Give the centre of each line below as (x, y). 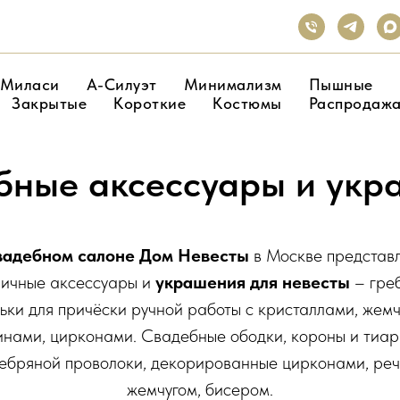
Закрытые (50, 103)
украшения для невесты (252, 282)
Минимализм (233, 84)
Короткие (150, 103)
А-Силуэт (121, 84)
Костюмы (247, 103)
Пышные (341, 84)
